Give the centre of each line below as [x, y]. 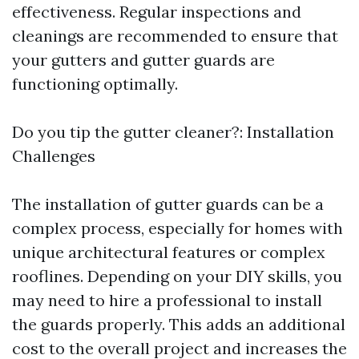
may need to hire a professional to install [167, 300]
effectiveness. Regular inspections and [157, 12]
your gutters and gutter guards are [143, 60]
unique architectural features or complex [169, 252]
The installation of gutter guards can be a [168, 204]
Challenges [54, 156]
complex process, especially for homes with [177, 228]
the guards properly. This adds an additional [179, 324]
